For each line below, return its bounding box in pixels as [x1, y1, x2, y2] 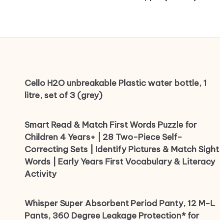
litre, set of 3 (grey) [25, 90, 103, 101]
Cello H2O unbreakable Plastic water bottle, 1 [25, 78, 207, 89]
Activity [25, 168, 56, 180]
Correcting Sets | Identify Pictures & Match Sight [25, 144, 219, 155]
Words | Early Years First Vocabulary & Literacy [25, 156, 215, 167]
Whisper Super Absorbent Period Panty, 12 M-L [25, 198, 215, 209]
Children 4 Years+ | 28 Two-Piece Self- [25, 132, 182, 143]
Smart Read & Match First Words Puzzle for [25, 119, 197, 131]
